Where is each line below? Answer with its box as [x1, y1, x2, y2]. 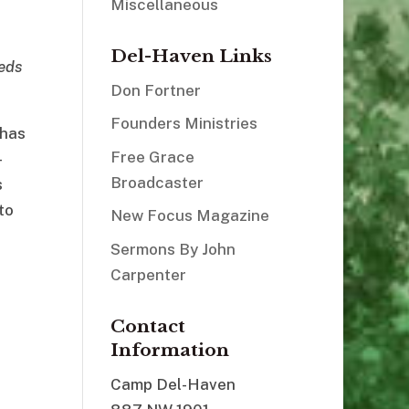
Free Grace [110, 147, 194, 166]
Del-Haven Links [110, 45, 272, 67]
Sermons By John [110, 239, 236, 258]
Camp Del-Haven [110, 374, 236, 393]
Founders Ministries [110, 114, 257, 133]
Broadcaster [110, 173, 204, 192]
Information [110, 339, 229, 361]
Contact [110, 315, 185, 337]
